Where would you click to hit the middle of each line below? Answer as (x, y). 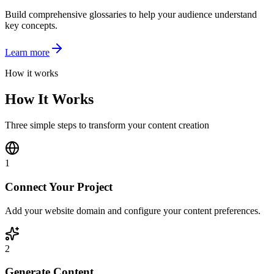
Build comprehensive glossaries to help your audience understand (131, 15)
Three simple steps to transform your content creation (107, 125)
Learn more (27, 53)
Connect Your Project (59, 187)
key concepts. (31, 26)
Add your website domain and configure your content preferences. (133, 210)
